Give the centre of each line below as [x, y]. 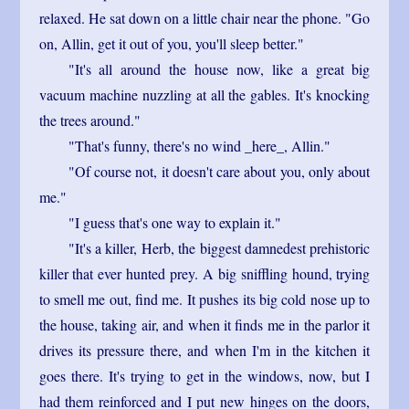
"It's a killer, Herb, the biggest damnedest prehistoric [219, 247]
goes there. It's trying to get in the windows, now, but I [204, 375]
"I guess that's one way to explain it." [174, 222]
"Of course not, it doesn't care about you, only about [219, 171]
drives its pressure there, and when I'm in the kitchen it [204, 350]
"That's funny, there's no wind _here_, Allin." [199, 145]
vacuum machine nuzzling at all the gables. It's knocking [204, 94]
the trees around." [89, 120]
